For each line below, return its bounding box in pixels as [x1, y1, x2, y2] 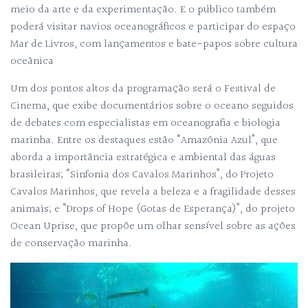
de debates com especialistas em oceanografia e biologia [10, 115, 280, 132]
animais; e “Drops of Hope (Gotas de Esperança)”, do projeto [10, 201, 295, 218]
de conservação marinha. [10, 235, 135, 252]
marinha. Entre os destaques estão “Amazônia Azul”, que [10, 132, 278, 149]
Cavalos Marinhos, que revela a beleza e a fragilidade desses [10, 184, 296, 201]
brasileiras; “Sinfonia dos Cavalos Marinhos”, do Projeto [10, 166, 274, 184]
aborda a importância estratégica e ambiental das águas [10, 149, 276, 166]
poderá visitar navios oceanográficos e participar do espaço [10, 19, 296, 36]
